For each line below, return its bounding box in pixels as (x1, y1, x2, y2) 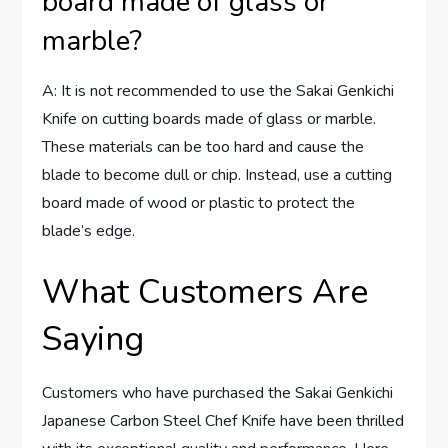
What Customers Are (42, 269, 369, 316)
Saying (42, 316, 145, 363)
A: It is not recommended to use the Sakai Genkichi (42, 80, 395, 103)
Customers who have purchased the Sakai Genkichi (42, 382, 394, 405)
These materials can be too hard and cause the (42, 136, 365, 159)
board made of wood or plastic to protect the (42, 192, 356, 215)
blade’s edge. (42, 220, 136, 243)
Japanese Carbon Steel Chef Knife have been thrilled (42, 410, 405, 433)
